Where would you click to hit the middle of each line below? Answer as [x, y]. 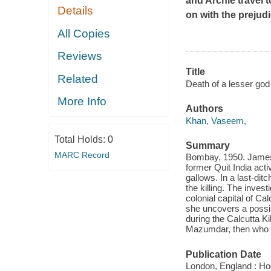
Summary [207, 145]
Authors [204, 109]
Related [78, 79]
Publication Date [223, 254]
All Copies [84, 33]
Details [76, 11]
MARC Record [82, 155]
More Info [82, 102]
